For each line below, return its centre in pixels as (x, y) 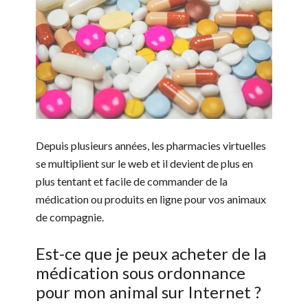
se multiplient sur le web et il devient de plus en (145, 164)
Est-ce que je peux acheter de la (151, 254)
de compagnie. (70, 217)
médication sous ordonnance (141, 273)
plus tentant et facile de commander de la (132, 181)
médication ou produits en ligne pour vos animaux (151, 199)
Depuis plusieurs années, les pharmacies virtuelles (151, 146)
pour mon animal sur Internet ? (149, 292)
